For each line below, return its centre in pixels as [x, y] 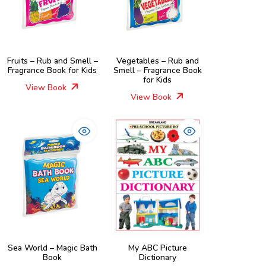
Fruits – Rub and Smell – [52, 61]
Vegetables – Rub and [157, 61]
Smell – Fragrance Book [157, 70]
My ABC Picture [157, 248]
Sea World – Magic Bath [52, 248]
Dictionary [157, 257]
